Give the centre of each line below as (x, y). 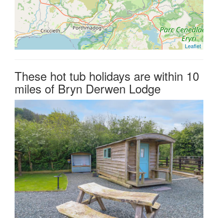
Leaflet (193, 45)
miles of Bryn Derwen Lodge (88, 88)
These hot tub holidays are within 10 (107, 75)
